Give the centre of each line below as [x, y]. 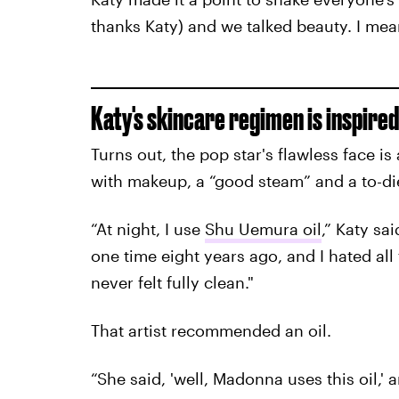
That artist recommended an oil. [211, 331]
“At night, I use [147, 229]
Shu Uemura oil [263, 229]
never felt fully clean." [172, 283]
